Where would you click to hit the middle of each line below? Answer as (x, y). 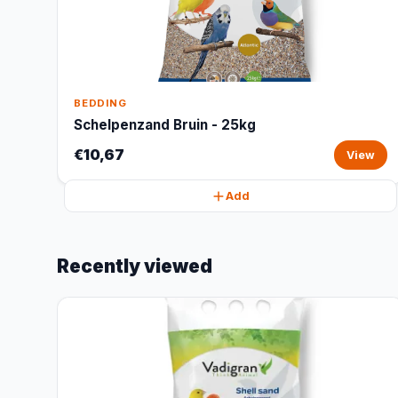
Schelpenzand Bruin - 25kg (165, 125)
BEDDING (100, 103)
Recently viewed (135, 266)
